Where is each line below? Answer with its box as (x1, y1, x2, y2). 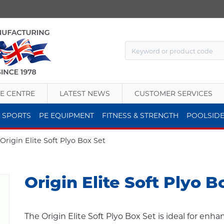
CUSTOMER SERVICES (134, 89, 212, 98)
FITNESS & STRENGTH (101, 111, 178, 120)
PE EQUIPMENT (38, 111, 94, 120)
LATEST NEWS (59, 89, 110, 98)
